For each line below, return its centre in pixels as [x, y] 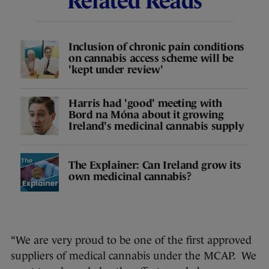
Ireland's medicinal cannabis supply [156, 126]
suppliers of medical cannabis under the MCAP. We [134, 256]
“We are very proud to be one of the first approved [131, 240]
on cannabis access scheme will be [151, 58]
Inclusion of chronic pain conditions [157, 47]
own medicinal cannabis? [130, 177]
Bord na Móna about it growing [146, 114]
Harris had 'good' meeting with [145, 103]
